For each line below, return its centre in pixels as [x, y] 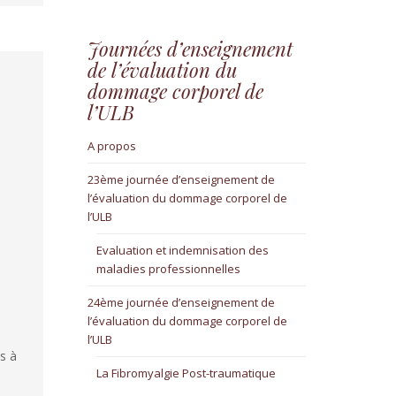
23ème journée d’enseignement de [181, 180]
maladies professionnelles [168, 269]
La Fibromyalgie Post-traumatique [186, 373]
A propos [111, 146]
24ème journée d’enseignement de [181, 303]
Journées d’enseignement [190, 49]
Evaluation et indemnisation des [182, 251]
